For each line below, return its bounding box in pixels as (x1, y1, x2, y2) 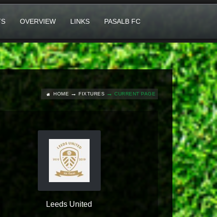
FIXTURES (78, 91, 105, 96)
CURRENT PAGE (114, 91, 155, 96)
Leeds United (46, 200, 93, 208)
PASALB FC (104, 17, 140, 25)
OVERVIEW (20, 17, 56, 25)
